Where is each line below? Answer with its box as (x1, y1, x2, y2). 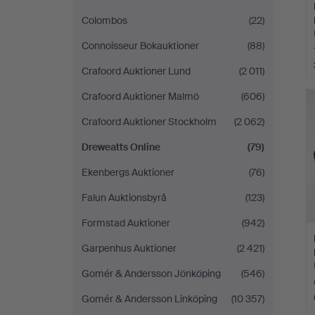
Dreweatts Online (82, 141, 160, 153)
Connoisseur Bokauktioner (82, 39, 199, 52)
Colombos (82, 14, 127, 27)
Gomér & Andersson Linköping (82, 292, 217, 305)
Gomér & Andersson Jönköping (82, 267, 221, 280)
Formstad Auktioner (82, 217, 170, 229)
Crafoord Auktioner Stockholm (82, 115, 217, 128)
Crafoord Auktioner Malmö (82, 90, 199, 103)
